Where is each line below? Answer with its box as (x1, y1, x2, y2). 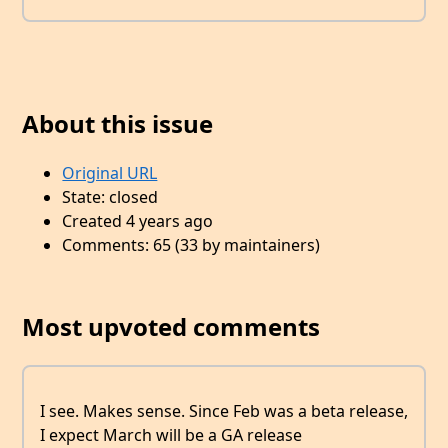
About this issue (22, 106, 214, 140)
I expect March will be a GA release (40, 423, 302, 446)
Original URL (62, 162, 158, 185)
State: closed (62, 186, 159, 209)
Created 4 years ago (62, 210, 214, 233)
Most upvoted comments (22, 310, 321, 344)
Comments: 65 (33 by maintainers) (62, 234, 321, 257)
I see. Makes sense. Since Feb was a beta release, (40, 399, 408, 422)
